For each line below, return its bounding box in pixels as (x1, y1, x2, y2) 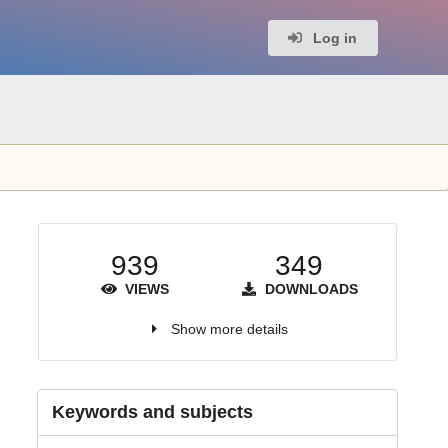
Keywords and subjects (51, 402, 253, 422)
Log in (309, 29, 357, 46)
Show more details (170, 321, 288, 337)
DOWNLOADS (260, 281, 358, 297)
